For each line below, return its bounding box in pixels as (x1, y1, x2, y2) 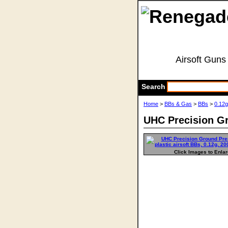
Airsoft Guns (176, 54, 226, 65)
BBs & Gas (164, 101, 192, 107)
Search (141, 82, 165, 91)
